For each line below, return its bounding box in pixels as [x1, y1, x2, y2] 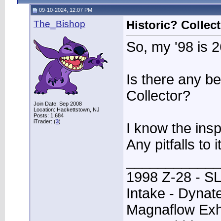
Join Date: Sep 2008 [34, 101, 82, 107]
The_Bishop [34, 19, 85, 29]
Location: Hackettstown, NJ [34, 107, 100, 112]
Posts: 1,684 [34, 112, 64, 118]
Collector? [126, 88, 190, 104]
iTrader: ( [34, 118, 56, 124]
